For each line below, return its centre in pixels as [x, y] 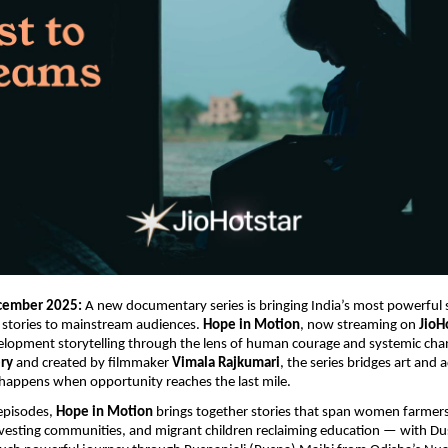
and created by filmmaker [92, 364]
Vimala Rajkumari [226, 364]
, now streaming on [359, 326]
